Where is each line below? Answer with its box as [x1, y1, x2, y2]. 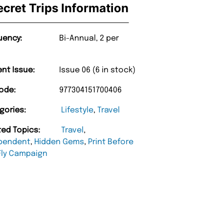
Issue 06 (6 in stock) [59, 66, 136, 75]
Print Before [88, 138, 134, 147]
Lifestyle [61, 106, 94, 115]
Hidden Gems [34, 138, 85, 147]
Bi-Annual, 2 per [59, 34, 119, 43]
